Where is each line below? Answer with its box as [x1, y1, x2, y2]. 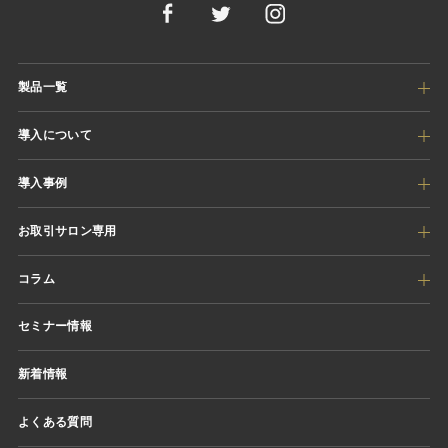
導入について [17, 128, 93, 143]
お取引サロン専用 [17, 224, 117, 239]
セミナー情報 [17, 319, 93, 334]
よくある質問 [17, 415, 93, 430]
